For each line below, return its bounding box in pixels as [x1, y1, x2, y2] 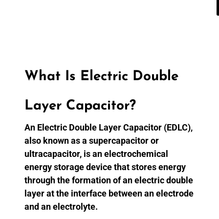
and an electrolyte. [24, 201, 98, 212]
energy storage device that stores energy [24, 161, 186, 172]
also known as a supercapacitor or [24, 135, 159, 146]
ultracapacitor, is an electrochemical [24, 148, 168, 159]
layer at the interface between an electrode [24, 188, 194, 198]
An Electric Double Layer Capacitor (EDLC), [24, 122, 193, 132]
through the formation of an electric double [24, 175, 193, 185]
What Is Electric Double [24, 69, 178, 84]
